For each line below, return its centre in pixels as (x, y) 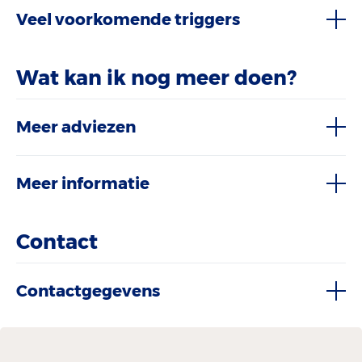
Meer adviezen (76, 127)
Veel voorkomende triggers (128, 20)
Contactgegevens (88, 290)
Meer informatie (83, 183)
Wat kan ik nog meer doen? (156, 78)
